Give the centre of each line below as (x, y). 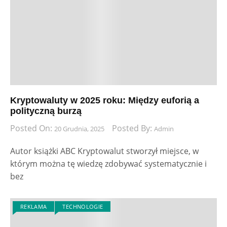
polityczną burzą (46, 111)
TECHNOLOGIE (83, 207)
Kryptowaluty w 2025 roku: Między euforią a (105, 100)
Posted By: (133, 128)
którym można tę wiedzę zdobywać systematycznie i (108, 164)
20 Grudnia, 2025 (79, 129)
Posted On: (32, 128)
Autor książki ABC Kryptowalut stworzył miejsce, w (104, 151)
